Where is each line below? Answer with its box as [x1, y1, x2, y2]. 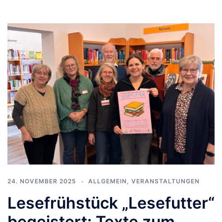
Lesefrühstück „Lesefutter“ [7, 193, 215, 213]
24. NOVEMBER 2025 [7, 177, 76, 185]
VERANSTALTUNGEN [131, 177, 200, 185]
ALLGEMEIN [88, 177, 127, 185]
